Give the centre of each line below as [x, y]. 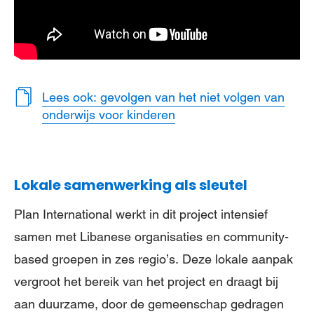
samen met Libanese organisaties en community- [151, 237]
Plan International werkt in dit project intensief [141, 214]
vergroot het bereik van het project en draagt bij [146, 282]
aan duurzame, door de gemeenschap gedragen [149, 304]
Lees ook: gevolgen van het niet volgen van [163, 97]
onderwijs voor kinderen [109, 114]
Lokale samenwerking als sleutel [131, 185]
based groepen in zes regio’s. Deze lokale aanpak [153, 259]
